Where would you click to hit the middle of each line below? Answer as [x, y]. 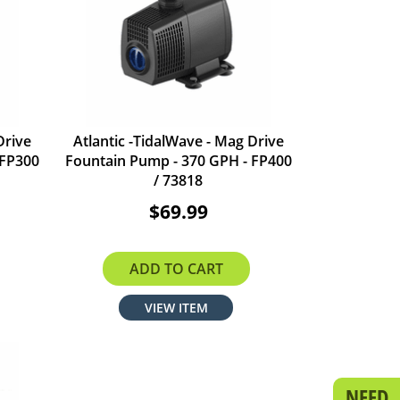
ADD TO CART [176, 269]
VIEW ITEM [176, 308]
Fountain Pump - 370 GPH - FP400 [178, 161]
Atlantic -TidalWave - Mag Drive [178, 142]
